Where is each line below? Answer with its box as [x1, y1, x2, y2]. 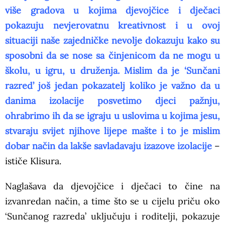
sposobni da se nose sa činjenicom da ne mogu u [5, 50, 220, 62]
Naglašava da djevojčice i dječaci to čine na [5, 180, 220, 192]
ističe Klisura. [5, 155, 61, 167]
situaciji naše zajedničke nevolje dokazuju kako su [5, 35, 220, 47]
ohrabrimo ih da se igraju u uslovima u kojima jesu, [5, 110, 220, 122]
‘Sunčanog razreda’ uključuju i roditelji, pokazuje [5, 210, 220, 222]
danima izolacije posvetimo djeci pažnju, [5, 95, 220, 107]
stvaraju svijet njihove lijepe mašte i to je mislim [5, 125, 220, 137]
